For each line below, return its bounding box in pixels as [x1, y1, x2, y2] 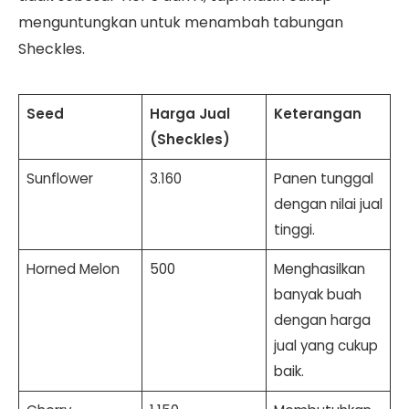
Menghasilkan [273, 259, 365, 279]
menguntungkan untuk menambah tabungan [18, 12, 343, 34]
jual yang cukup [273, 336, 378, 356]
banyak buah [273, 285, 362, 305]
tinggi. [273, 220, 315, 240]
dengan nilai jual [273, 194, 383, 215]
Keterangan [273, 104, 362, 124]
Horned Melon [26, 259, 120, 279]
